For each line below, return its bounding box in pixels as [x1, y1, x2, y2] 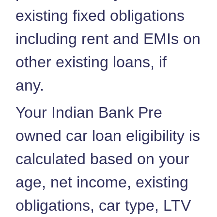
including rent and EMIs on [15, 30, 201, 47]
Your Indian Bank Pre [15, 103, 162, 121]
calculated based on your [15, 150, 189, 168]
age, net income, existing [15, 173, 188, 191]
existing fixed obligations [15, 6, 185, 24]
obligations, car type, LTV [15, 196, 191, 214]
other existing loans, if [15, 53, 167, 71]
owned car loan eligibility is [15, 126, 200, 144]
